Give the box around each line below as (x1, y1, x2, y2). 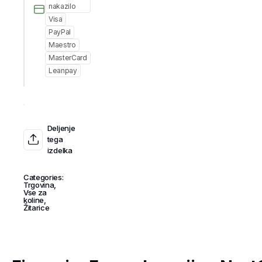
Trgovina (23, 180, 54, 189)
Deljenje (47, 123, 75, 133)
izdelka (47, 146, 73, 155)
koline (23, 195, 44, 205)
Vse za (23, 188, 47, 197)
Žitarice (23, 203, 50, 212)
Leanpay (49, 66, 77, 75)
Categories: (23, 173, 64, 182)
